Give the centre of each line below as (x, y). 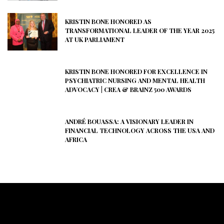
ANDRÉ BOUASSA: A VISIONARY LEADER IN (129, 122)
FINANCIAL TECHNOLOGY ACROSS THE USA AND (140, 131)
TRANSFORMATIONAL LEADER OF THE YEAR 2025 (140, 31)
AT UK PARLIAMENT (95, 40)
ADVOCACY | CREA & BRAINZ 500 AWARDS (128, 90)
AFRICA (76, 140)
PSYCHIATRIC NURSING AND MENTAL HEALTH (135, 81)
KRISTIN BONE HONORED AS (108, 22)
